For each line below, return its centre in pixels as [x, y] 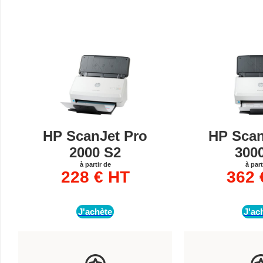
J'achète [95, 212]
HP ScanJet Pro [95, 136]
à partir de [95, 164]
